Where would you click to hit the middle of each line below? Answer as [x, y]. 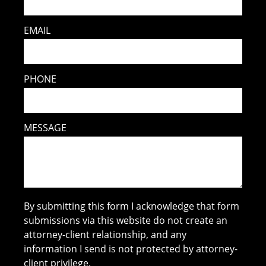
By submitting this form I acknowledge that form [132, 206]
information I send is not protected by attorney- [131, 248]
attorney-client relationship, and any [105, 234]
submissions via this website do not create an [126, 220]
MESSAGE [45, 127]
